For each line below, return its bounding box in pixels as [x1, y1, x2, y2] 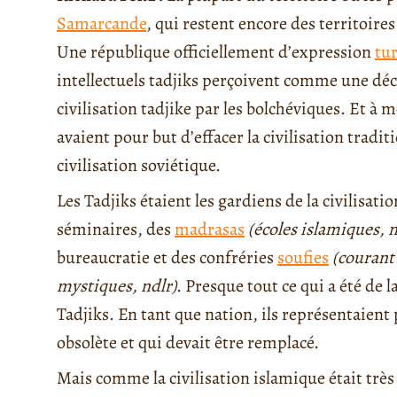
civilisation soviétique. [57, 152, 221, 177]
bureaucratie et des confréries [57, 245, 277, 269]
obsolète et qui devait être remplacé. [57, 330, 319, 354]
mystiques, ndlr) [57, 273, 176, 298]
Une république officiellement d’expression [57, 39, 375, 64]
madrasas [175, 216, 245, 241]
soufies [277, 245, 329, 269]
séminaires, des [57, 216, 175, 241]
